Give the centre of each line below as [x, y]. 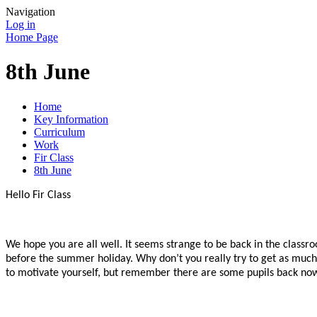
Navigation [30, 12]
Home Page [32, 37]
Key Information [71, 119]
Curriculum [59, 132]
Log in [21, 24]
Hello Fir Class [38, 195]
